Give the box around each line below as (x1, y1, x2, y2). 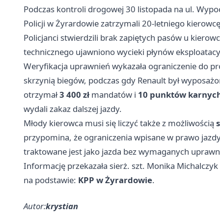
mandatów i (89, 89, 138, 101)
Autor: (24, 200, 46, 212)
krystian (46, 200, 78, 212)
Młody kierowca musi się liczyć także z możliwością (24, 117, 216, 129)
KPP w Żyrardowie (78, 174, 152, 186)
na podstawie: (24, 174, 78, 186)
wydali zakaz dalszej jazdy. (24, 103, 122, 115)
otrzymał (24, 89, 59, 101)
